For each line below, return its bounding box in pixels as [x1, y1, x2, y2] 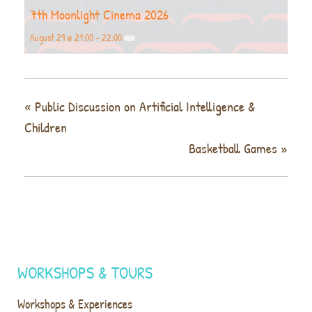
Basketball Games [189, 139, 281, 158]
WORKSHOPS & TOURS [17, 261, 153, 284]
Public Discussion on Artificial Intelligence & [31, 97, 256, 116]
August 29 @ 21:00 [30, 31, 93, 45]
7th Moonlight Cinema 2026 [30, 5, 169, 24]
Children [24, 118, 67, 137]
